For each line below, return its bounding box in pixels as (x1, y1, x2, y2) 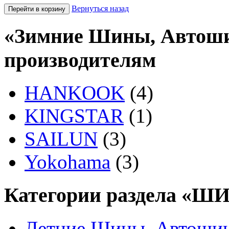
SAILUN (25, 128, 98, 150)
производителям (4, 48, 156, 72)
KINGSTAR (25, 105, 124, 127)
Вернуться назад (72, 4, 129, 13)
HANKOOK (25, 82, 125, 104)
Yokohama (25, 151, 110, 173)
